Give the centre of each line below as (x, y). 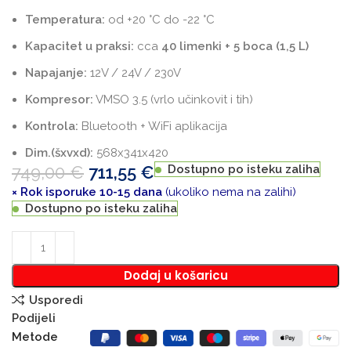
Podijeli (34, 318)
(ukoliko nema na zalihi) (231, 192)
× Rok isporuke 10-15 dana (89, 192)
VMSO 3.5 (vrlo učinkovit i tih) (174, 100)
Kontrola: (52, 127)
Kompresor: (60, 100)
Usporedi (56, 300)
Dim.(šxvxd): (60, 153)
